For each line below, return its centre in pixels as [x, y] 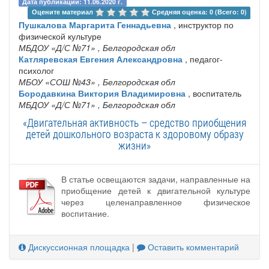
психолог [36, 71]
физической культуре [60, 36]
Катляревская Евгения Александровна [101, 59]
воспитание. [85, 213]
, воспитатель [213, 93]
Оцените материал [63, 12]
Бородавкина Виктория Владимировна [102, 93]
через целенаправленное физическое [156, 202]
